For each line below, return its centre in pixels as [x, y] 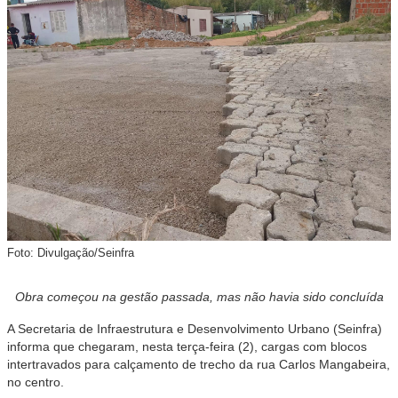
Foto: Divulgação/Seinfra [71, 253]
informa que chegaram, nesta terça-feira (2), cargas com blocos [187, 346]
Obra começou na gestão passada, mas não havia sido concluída [199, 297]
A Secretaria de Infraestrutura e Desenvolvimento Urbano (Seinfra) [195, 329]
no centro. [36, 382]
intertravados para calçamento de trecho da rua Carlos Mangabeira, [199, 364]
